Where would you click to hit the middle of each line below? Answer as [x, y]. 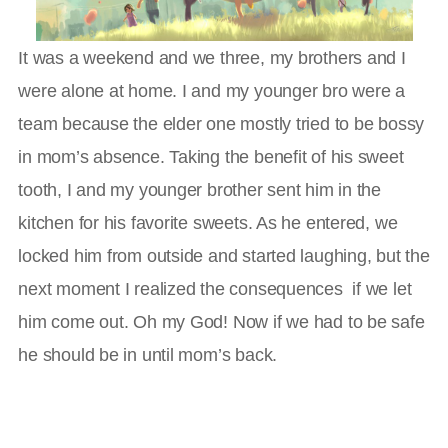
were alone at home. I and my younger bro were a [211, 91]
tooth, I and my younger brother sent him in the [199, 190]
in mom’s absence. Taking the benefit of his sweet [211, 157]
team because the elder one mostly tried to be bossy [221, 124]
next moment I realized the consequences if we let [215, 289]
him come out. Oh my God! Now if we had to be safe [221, 322]
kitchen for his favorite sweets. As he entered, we [208, 223]
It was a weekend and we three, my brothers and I [212, 58]
